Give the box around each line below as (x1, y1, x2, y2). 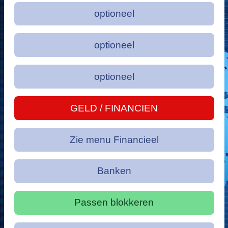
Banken (97, 165, 131, 177)
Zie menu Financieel (69, 134, 159, 145)
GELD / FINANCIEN (70, 102, 158, 113)
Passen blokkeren (74, 197, 154, 208)
